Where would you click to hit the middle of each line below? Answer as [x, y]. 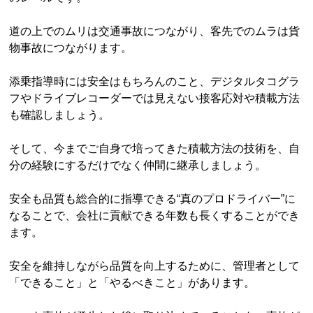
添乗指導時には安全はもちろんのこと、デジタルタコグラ [155, 81]
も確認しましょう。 [60, 115]
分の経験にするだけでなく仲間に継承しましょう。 [138, 165]
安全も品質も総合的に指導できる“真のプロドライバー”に [153, 199]
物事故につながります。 [71, 48]
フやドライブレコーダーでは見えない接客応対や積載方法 [155, 98]
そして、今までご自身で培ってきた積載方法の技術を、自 [155, 148]
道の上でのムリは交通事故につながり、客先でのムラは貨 [155, 31]
